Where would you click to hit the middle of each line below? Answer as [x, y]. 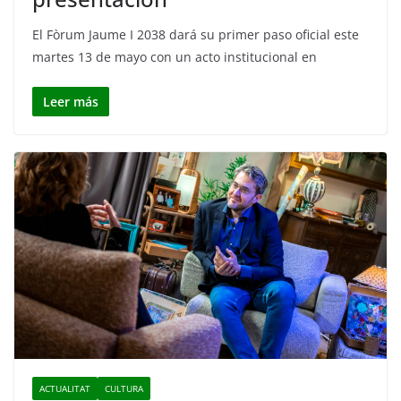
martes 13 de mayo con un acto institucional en [175, 56]
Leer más [71, 101]
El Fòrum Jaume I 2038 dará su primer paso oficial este [196, 34]
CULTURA [124, 389]
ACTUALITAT [65, 389]
